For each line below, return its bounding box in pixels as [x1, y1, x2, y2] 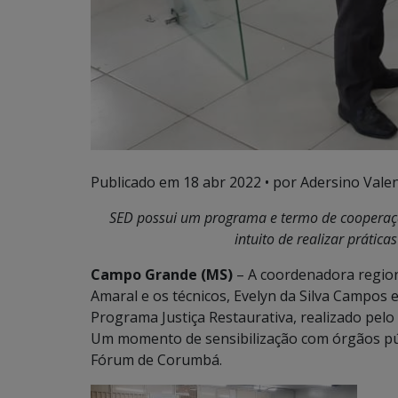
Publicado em [91, 171, 183, 192]
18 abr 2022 [183, 171, 261, 192]
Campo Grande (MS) [91, 264, 233, 284]
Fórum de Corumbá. [91, 349, 222, 370]
